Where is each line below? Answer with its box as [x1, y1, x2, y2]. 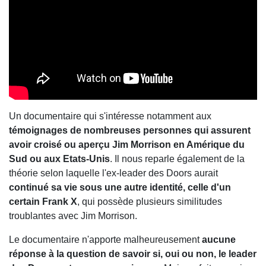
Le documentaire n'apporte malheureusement [9, 235, 199, 245]
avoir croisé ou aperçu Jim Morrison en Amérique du [9, 140, 245, 150]
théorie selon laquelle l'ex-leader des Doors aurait [9, 168, 218, 179]
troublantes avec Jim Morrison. [9, 211, 140, 221]
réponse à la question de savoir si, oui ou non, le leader [9, 249, 256, 259]
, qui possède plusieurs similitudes [77, 197, 222, 207]
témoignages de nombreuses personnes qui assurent [9, 125, 251, 136]
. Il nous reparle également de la [110, 154, 245, 164]
